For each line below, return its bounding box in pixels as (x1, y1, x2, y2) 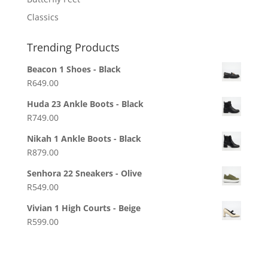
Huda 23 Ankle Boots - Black (26, 98, 144, 110)
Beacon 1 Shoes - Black (26, 63, 121, 75)
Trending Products (26, 40, 120, 55)
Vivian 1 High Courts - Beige (26, 202, 141, 214)
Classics (26, 11, 59, 23)
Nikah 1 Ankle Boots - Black (26, 133, 141, 145)
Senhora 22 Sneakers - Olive (26, 167, 142, 179)
